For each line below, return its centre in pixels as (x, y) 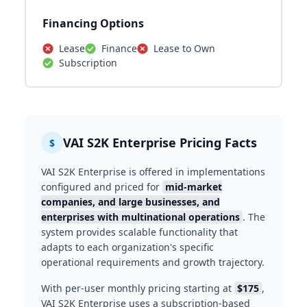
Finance (119, 49)
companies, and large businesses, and (131, 202)
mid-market (194, 187)
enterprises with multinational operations (140, 217)
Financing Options (93, 24)
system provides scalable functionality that (139, 232)
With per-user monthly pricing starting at (138, 288)
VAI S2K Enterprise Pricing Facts (160, 143)
